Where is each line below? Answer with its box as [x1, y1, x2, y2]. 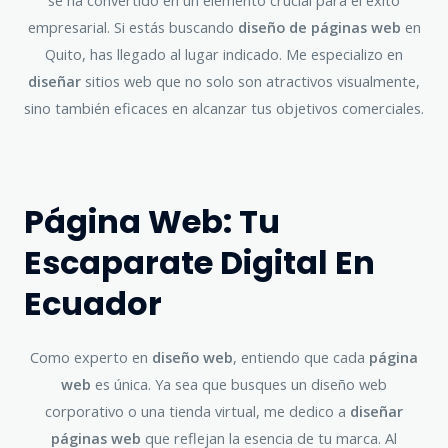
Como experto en [30, 346, 152, 367]
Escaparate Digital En [24, 239, 375, 285]
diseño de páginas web [237, 17, 401, 38]
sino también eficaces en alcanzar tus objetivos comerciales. [24, 98, 424, 119]
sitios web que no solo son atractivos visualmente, [81, 71, 420, 92]
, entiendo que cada [233, 346, 369, 367]
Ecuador [24, 280, 162, 326]
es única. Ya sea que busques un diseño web [91, 373, 387, 394]
